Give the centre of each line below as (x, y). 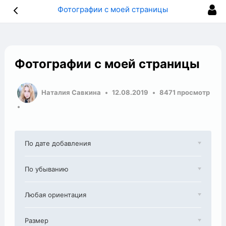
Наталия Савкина (71, 92)
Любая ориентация (56, 195)
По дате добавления (58, 143)
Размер (37, 220)
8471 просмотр (185, 92)
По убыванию (47, 169)
